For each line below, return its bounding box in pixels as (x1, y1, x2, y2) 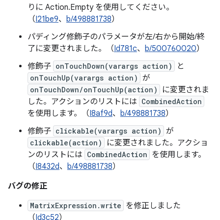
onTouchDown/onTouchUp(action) (30, 85, 158, 94)
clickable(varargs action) (55, 126, 162, 136)
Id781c (114, 44, 137, 54)
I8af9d (89, 109, 112, 118)
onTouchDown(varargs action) (55, 61, 172, 71)
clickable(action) (30, 138, 102, 147)
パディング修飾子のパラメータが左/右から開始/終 (27, 32, 205, 42)
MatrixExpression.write (30, 201, 121, 210)
